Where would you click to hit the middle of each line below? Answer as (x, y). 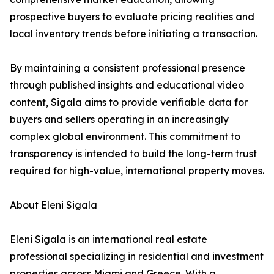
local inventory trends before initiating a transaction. (134, 34)
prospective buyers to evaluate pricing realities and (132, 17)
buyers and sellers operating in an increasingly (119, 120)
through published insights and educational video (127, 85)
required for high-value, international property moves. (137, 171)
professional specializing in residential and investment (137, 257)
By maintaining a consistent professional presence (128, 68)
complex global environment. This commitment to (125, 137)
